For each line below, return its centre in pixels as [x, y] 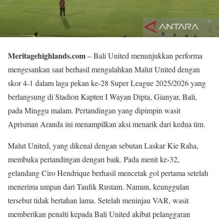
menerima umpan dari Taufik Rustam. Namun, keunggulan [99, 187]
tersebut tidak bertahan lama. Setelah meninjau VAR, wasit [98, 200]
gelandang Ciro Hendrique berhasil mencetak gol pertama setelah [108, 173]
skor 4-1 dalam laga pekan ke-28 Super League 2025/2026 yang [107, 83]
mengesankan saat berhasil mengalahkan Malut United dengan [104, 69]
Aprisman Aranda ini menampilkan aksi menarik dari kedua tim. [107, 124]
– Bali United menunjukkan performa [144, 56]
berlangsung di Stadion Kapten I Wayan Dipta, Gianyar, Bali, [102, 97]
